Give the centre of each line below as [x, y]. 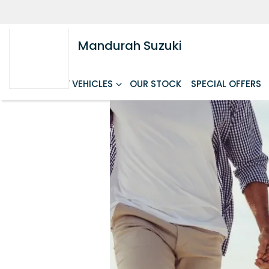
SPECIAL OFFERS [226, 84]
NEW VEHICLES [81, 84]
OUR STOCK [156, 84]
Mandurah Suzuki [130, 46]
